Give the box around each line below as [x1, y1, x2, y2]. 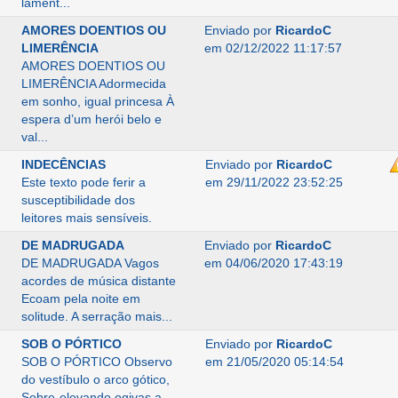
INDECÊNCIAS [20, 157, 106, 171]
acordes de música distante [20, 274, 176, 288]
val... [20, 130, 48, 144]
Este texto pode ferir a [20, 175, 146, 189]
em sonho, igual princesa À [20, 94, 174, 108]
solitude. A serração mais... [20, 309, 172, 323]
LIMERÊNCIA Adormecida [20, 76, 166, 91]
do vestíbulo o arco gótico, [20, 372, 170, 386]
